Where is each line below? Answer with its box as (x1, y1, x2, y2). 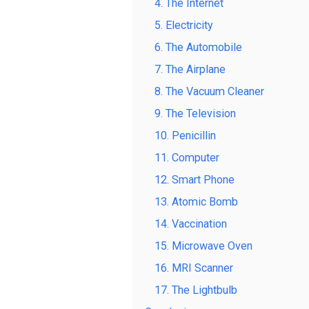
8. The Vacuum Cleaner (154, 84, 264, 98)
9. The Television (154, 106, 236, 120)
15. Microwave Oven (154, 239, 252, 252)
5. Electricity (154, 18, 213, 32)
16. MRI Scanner (154, 261, 233, 275)
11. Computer (154, 150, 219, 164)
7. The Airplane (154, 62, 226, 76)
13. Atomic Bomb (154, 195, 238, 208)
